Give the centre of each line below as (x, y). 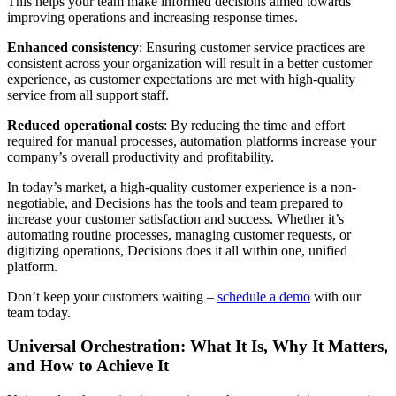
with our (335, 296)
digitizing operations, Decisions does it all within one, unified (177, 250)
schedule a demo (264, 296)
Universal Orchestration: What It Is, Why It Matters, (198, 346)
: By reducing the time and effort (254, 125)
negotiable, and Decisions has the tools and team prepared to (175, 202)
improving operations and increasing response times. (152, 17)
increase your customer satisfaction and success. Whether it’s (175, 218)
